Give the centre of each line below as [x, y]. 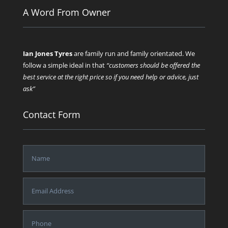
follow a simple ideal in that [64, 65]
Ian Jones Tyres [47, 53]
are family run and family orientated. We [133, 53]
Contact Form [51, 114]
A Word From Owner [66, 12]
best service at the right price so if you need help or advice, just [110, 77]
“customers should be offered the [153, 65]
